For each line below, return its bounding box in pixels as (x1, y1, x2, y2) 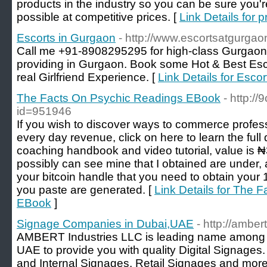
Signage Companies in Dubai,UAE (17, 218, 194, 230)
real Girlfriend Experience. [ (17, 71, 158, 83)
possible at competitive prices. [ (17, 11, 179, 23)
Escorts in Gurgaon (17, 32, 116, 44)
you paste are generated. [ (17, 184, 154, 196)
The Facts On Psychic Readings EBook (17, 92, 221, 104)
